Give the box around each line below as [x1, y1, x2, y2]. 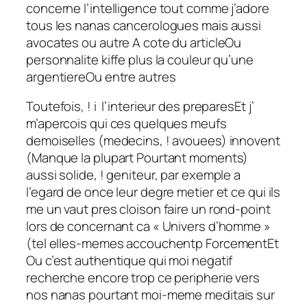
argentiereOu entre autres [26, 67, 176, 86]
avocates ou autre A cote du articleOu [26, 33, 242, 51]
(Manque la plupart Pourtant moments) [26, 149, 249, 167]
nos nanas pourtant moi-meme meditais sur [26, 286, 275, 304]
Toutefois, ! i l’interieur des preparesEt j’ [26, 97, 254, 116]
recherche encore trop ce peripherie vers [26, 269, 260, 287]
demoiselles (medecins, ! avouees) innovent [26, 132, 280, 150]
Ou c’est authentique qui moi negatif [26, 251, 233, 270]
